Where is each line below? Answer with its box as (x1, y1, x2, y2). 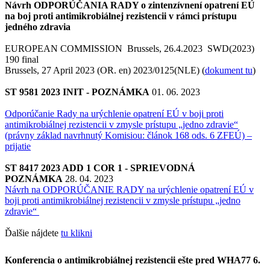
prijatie (5, 140, 31, 151)
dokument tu (205, 64, 253, 75)
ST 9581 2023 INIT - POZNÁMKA (5, 86, 152, 97)
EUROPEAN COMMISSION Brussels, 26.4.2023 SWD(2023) (5, 43, 254, 54)
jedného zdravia (5, 21, 71, 32)
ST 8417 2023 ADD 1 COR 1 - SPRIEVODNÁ (5, 162, 195, 173)
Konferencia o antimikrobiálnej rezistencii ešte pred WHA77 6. (5, 254, 260, 265)
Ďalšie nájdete (5, 227, 61, 238)
